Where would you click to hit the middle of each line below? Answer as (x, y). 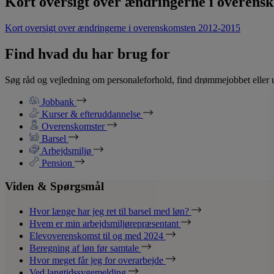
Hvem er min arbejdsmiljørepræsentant (105, 224)
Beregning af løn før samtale (85, 248)
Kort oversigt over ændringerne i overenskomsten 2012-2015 (123, 28)
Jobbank (58, 102)
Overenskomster (73, 126)
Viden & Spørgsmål (54, 187)
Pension (57, 163)
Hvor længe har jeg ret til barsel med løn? (110, 212)
